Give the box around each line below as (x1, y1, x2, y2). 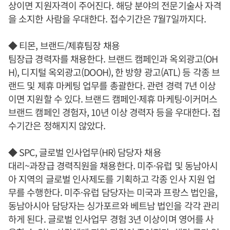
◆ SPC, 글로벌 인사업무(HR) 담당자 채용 (8, 145, 161, 159)
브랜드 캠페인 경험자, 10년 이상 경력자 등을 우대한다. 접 (8, 105, 221, 119)
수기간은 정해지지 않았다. (8, 119, 106, 132)
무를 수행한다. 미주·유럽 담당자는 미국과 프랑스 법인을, (8, 185, 218, 199)
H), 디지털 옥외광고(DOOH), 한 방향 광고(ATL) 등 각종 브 (8, 65, 220, 79)
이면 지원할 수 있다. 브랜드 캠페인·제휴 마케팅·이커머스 (8, 92, 218, 106)
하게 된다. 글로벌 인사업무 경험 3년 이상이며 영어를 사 (8, 212, 214, 226)
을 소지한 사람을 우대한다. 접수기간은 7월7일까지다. (8, 12, 206, 26)
